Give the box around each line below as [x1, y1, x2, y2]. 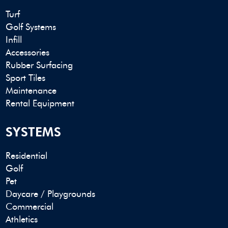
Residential [6, 150, 48, 162]
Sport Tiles [6, 72, 46, 84]
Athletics [6, 214, 38, 225]
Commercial [6, 201, 54, 213]
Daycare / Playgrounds [6, 188, 96, 200]
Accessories [6, 47, 50, 59]
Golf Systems [6, 21, 56, 33]
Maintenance [6, 85, 57, 97]
